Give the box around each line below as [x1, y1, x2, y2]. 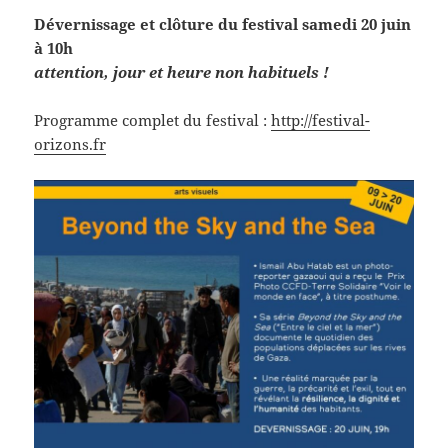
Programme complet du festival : [34, 110, 272, 131]
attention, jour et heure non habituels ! [34, 62, 330, 83]
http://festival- [271, 110, 371, 131]
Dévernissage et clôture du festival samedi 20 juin [34, 14, 412, 35]
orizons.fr [34, 134, 107, 155]
